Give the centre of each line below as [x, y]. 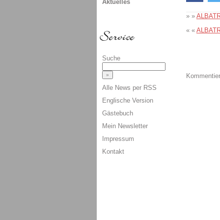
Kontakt [113, 151]
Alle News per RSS [129, 87]
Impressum [118, 138]
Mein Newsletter [125, 126]
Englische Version [128, 100]
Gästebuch [118, 113]
